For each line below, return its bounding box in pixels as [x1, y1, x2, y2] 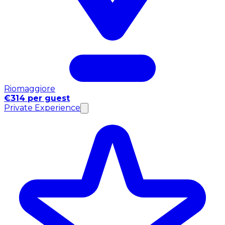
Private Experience [4, 102, 80, 113]
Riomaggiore [4, 83, 55, 93]
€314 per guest [4, 93, 70, 103]
